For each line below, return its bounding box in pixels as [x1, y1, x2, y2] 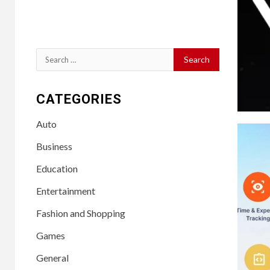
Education [36, 162, 78, 174]
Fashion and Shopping [36, 207, 126, 219]
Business [36, 140, 73, 152]
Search [36, 49, 67, 61]
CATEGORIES [36, 91, 122, 107]
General [36, 251, 69, 263]
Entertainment [36, 184, 96, 196]
